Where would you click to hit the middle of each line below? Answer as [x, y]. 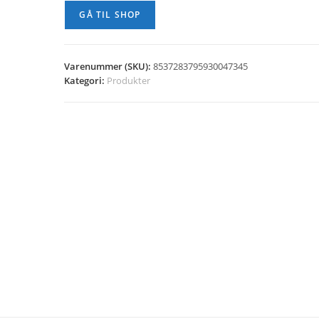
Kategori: [86, 80]
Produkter [129, 80]
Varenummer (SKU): [109, 66]
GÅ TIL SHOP [110, 15]
